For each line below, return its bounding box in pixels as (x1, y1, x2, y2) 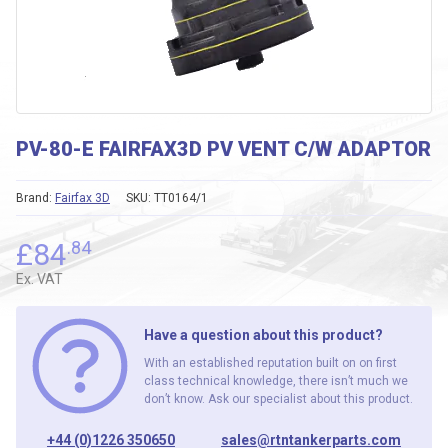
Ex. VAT (16, 271, 63, 287)
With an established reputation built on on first (144, 355, 397, 370)
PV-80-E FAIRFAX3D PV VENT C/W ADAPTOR (16, 137, 431, 161)
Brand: (16, 191, 55, 205)
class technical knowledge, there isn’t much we (144, 373, 408, 388)
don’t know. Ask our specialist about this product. (144, 391, 413, 406)
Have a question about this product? (144, 326, 383, 343)
